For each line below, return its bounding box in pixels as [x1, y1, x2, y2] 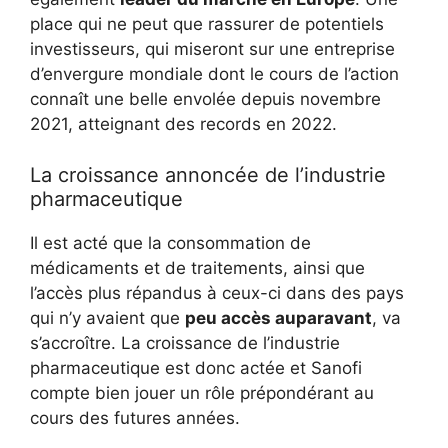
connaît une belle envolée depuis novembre [30, 89, 381, 109]
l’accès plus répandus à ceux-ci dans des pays [30, 282, 404, 303]
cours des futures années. [30, 407, 240, 428]
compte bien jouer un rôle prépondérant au [30, 382, 374, 403]
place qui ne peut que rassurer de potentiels [30, 14, 384, 34]
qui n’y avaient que [30, 307, 185, 328]
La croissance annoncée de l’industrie [30, 162, 386, 187]
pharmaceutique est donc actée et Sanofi [30, 357, 362, 378]
